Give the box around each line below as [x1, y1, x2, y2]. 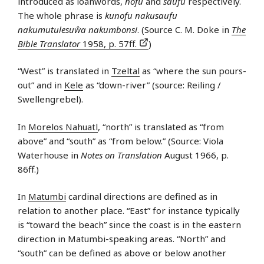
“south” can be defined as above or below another [18, 247, 226, 259]
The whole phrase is [18, 9, 105, 21]
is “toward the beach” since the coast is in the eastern [18, 219, 241, 231]
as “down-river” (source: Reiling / [83, 79, 221, 91]
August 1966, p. [162, 148, 229, 161]
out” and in [18, 79, 64, 91]
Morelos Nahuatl [28, 120, 98, 133]
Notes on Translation [81, 148, 162, 161]
